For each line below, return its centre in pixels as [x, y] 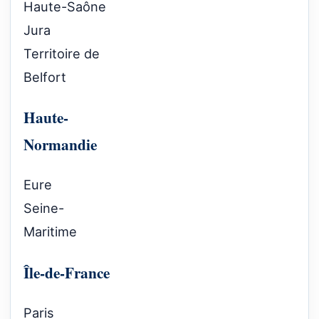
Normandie [60, 145]
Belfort [45, 77]
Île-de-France [67, 272]
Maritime [50, 232]
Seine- [44, 208]
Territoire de [62, 53]
